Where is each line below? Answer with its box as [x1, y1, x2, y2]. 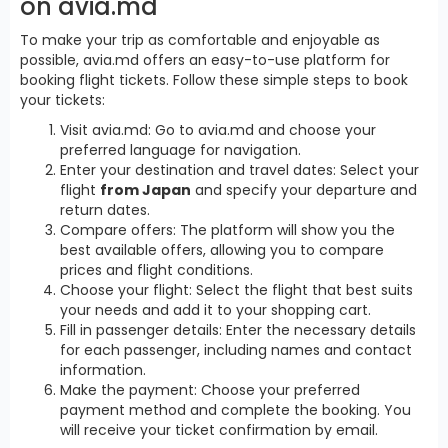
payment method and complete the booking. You [60, 399, 411, 420]
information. [60, 359, 146, 380]
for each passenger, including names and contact [60, 339, 412, 360]
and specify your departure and [191, 179, 417, 200]
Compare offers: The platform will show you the [60, 219, 395, 240]
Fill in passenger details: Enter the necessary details [60, 319, 416, 340]
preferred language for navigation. [60, 139, 301, 160]
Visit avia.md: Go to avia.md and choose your [60, 119, 376, 140]
